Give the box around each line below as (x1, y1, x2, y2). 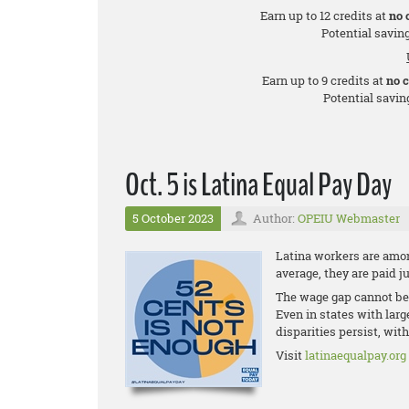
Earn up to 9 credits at (262, 72, 387, 89)
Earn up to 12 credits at (259, 7, 389, 25)
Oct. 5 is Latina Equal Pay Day (125, 163, 392, 207)
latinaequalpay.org (305, 347, 406, 364)
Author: (253, 210, 298, 227)
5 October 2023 (132, 210, 214, 227)
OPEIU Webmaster (298, 210, 400, 227)
